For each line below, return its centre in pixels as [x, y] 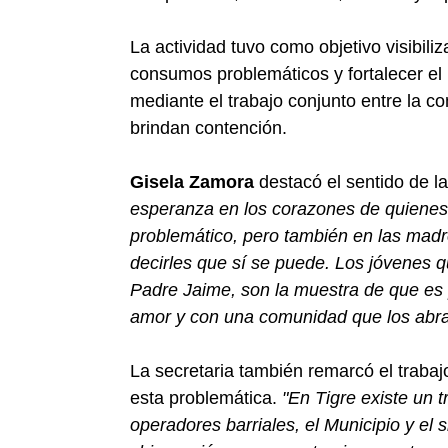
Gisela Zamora [192, 182]
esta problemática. [206, 398]
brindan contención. [208, 128]
